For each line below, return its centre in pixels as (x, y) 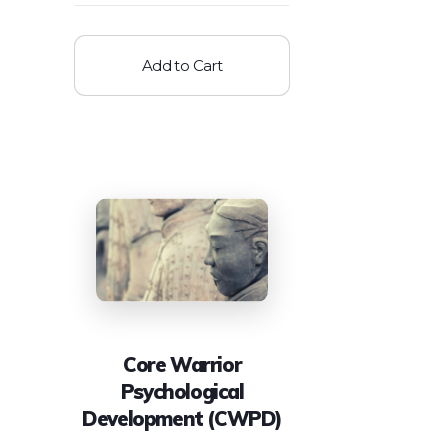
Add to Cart (182, 66)
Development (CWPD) (182, 418)
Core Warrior (182, 364)
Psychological (182, 391)
